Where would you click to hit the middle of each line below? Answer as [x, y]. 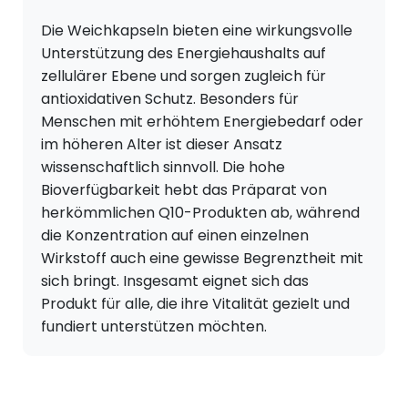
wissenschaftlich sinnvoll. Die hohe [163, 168]
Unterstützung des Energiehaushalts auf [184, 54]
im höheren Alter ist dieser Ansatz [162, 145]
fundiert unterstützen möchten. [154, 327]
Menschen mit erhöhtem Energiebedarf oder [202, 122]
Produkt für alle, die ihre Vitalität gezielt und [195, 304]
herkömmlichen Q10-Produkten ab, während [200, 213]
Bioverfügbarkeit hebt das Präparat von [184, 190]
